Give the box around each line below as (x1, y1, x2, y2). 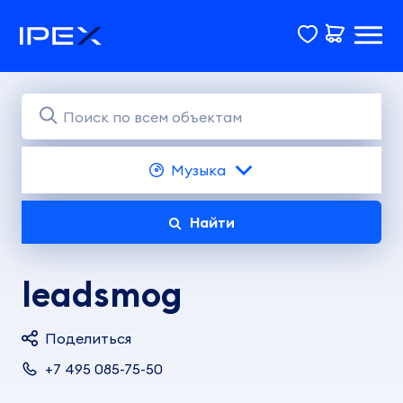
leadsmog (22, 273, 182, 316)
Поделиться (45, 329, 131, 347)
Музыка (170, 161, 226, 179)
